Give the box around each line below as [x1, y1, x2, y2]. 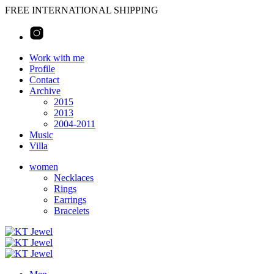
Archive [29, 86, 61, 96]
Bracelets [54, 206, 89, 216]
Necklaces [54, 172, 94, 183]
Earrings [54, 194, 86, 205]
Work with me [29, 53, 84, 63]
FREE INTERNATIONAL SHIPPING [5, 5, 158, 15]
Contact [29, 75, 59, 85]
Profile [29, 64, 55, 74]
